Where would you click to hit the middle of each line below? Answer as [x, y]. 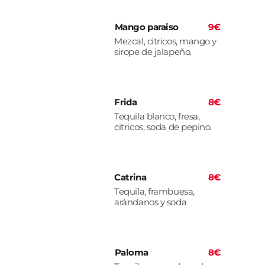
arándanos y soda [151, 202]
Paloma [131, 253]
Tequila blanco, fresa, [157, 117]
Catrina [130, 177]
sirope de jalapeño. [153, 52]
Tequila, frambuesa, [154, 192]
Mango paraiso [146, 27]
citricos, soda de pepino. [163, 127]
